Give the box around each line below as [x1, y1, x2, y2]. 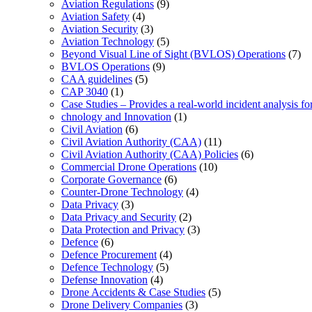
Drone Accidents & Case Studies [61, 286, 205, 299]
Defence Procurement [61, 249, 157, 261]
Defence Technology [61, 261, 153, 274]
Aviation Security [61, 23, 138, 36]
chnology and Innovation [61, 111, 171, 123]
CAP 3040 [61, 86, 108, 98]
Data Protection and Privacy [61, 224, 185, 236]
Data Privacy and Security [61, 211, 176, 224]
